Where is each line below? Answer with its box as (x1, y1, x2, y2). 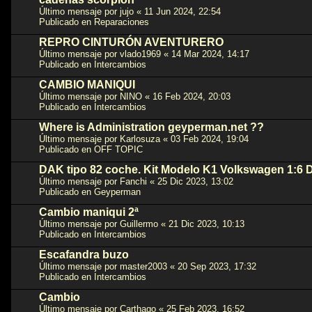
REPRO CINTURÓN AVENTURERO (39, 36, 224, 48)
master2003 (120, 260, 167, 272)
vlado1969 (120, 48, 161, 59)
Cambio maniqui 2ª (39, 205, 139, 218)
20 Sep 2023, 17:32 (178, 260, 256, 272)
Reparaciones (94, 16, 149, 27)
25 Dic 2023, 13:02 (157, 175, 233, 187)
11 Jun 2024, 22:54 (144, 6, 221, 17)
